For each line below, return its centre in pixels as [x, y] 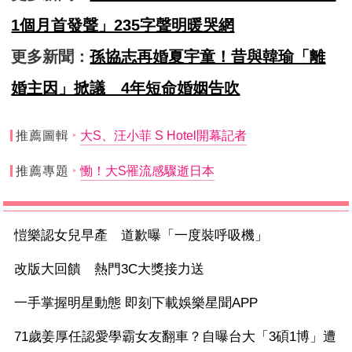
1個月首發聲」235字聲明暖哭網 [123, 26]
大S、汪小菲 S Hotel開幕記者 [163, 136]
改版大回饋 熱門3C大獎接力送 [110, 269]
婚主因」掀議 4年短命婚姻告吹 [126, 88]
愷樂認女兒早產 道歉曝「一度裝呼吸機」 [141, 236]
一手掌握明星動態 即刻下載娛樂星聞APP [136, 303]
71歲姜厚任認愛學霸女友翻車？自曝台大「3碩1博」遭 [176, 337]
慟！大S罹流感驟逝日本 [147, 171]
